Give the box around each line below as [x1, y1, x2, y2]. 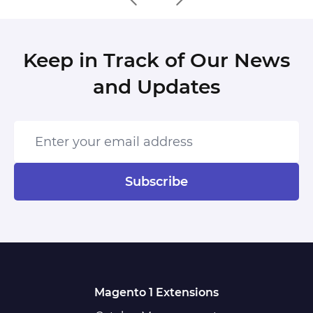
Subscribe [125, 174, 188, 190]
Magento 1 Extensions [94, 286, 219, 300]
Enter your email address [13, 121, 142, 134]
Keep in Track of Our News [23, 48, 290, 73]
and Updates [93, 75, 220, 99]
